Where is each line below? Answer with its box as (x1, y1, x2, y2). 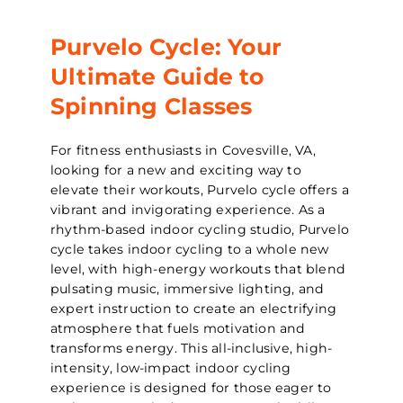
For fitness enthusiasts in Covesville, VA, (50, 141, 316, 158)
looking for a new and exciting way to (50, 161, 301, 178)
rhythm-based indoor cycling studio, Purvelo (50, 220, 350, 237)
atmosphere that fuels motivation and (50, 319, 306, 336)
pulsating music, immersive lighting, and (50, 280, 325, 297)
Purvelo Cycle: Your (50, 32, 282, 60)
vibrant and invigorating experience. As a (50, 201, 326, 218)
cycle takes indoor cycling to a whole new (50, 240, 329, 257)
